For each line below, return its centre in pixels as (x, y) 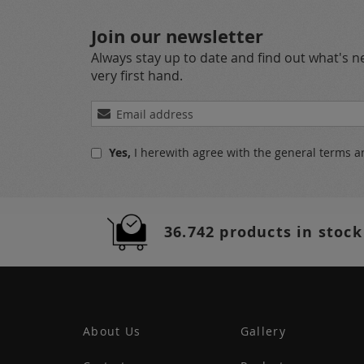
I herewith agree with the (204, 152)
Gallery (263, 331)
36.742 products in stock (263, 232)
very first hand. (137, 76)
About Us (112, 331)
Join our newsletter (177, 36)
